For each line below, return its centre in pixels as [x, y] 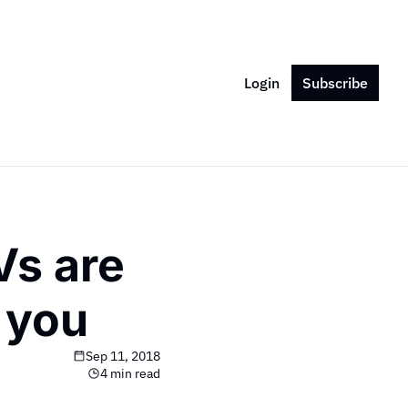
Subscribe [335, 83]
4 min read [130, 373]
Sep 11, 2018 [123, 356]
